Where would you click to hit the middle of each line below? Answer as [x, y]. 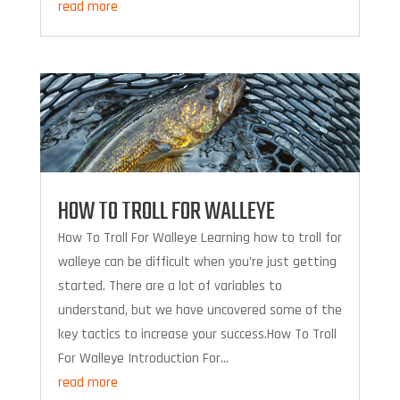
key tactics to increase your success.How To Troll [197, 334]
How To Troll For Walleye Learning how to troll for [200, 237]
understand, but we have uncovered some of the [200, 310]
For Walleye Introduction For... [143, 358]
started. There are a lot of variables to [170, 286]
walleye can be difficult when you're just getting [197, 262]
